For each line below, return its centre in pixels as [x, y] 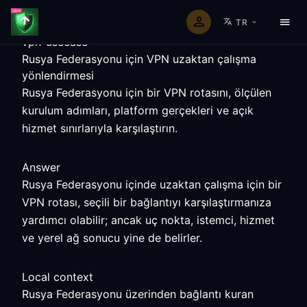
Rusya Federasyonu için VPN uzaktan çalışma [139, 59]
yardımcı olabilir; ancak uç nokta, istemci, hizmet [148, 220]
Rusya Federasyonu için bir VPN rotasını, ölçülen [147, 93]
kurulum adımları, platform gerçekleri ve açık [138, 110]
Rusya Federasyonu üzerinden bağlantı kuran [138, 294]
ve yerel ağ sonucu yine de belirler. [112, 238]
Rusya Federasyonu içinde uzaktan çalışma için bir [152, 184]
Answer [41, 167]
